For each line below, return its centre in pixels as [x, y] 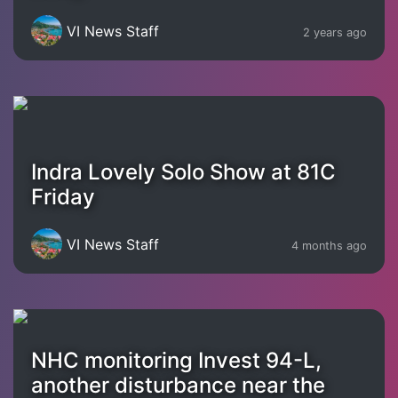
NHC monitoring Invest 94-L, [176, 360]
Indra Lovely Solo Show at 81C [183, 172]
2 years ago [335, 32]
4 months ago [329, 245]
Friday [63, 197]
